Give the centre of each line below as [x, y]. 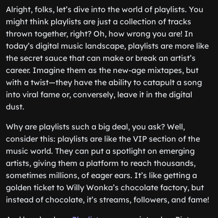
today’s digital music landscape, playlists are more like [107, 46]
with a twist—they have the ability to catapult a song [104, 82]
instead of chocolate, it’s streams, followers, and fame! [108, 200]
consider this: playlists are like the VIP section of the [103, 139]
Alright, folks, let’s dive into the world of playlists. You [105, 9]
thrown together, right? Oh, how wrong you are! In [100, 34]
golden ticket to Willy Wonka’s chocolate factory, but [105, 187]
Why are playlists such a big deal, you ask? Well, [95, 127]
